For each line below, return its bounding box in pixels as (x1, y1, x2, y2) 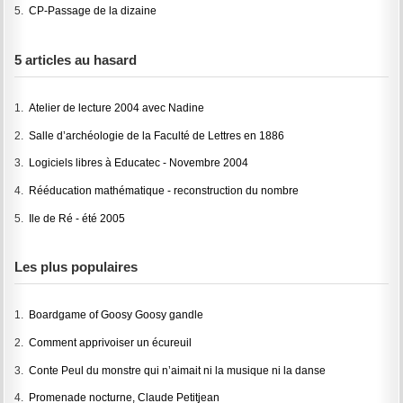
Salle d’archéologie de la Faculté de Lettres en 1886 (29, 130, 285, 141)
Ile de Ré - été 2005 (29, 212, 126, 224)
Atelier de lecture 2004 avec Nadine (29, 103, 205, 114)
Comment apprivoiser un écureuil (29, 337, 193, 348)
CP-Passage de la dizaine (29, 5, 157, 17)
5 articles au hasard (14, 51, 138, 67)
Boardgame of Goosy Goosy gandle (29, 309, 204, 321)
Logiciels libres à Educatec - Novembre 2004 (29, 157, 249, 169)
